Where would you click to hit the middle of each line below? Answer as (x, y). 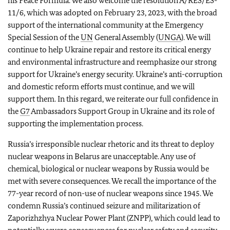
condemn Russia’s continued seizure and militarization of (104, 206)
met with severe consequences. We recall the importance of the (112, 181)
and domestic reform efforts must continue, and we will (101, 87)
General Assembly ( (126, 37)
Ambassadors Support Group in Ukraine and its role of (122, 111)
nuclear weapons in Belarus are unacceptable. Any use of (102, 156)
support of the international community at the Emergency (106, 25)
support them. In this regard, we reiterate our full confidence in (113, 99)
